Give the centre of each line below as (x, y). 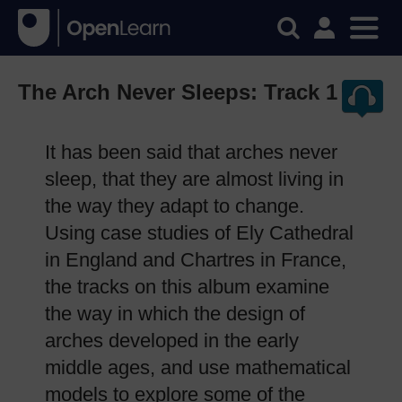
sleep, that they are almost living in (194, 179)
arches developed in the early (172, 341)
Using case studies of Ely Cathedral (199, 233)
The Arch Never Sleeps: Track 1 (178, 92)
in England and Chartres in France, (196, 260)
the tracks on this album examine (187, 287)
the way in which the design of (175, 314)
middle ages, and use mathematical (198, 367)
